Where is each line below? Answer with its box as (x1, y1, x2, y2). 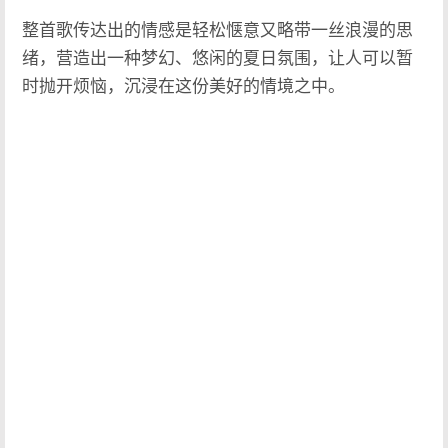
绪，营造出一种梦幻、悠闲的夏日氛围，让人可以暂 (22, 49, 414, 69)
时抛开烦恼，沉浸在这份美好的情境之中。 (22, 77, 346, 97)
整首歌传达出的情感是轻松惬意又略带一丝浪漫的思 (22, 21, 414, 41)
